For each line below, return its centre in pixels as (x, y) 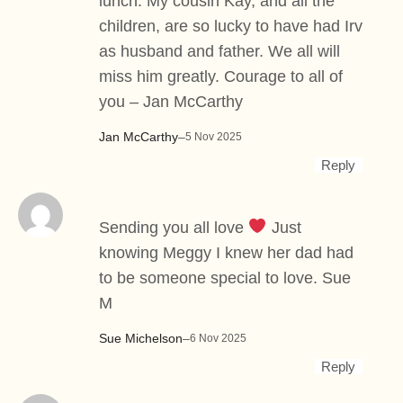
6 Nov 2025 (218, 339)
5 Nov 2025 (214, 137)
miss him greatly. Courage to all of (221, 76)
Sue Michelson (141, 338)
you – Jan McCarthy (171, 101)
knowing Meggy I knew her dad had (226, 252)
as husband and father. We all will (219, 51)
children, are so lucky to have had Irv (231, 26)
